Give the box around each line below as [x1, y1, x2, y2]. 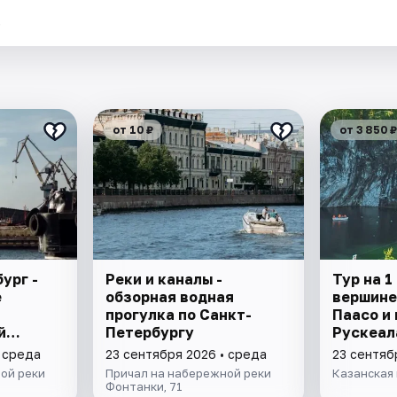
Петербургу [105, 323, 195, 342]
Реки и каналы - [105, 270, 223, 289]
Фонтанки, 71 [105, 379, 183, 394]
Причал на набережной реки [105, 366, 272, 381]
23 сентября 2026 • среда [105, 346, 268, 362]
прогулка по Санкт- [105, 306, 253, 324]
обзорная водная [105, 288, 235, 307]
